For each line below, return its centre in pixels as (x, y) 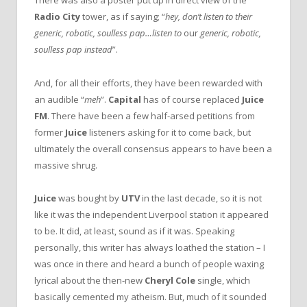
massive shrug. (66, 165)
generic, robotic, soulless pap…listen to (109, 33)
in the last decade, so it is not (201, 198)
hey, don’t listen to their (209, 17)
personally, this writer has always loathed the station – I (150, 247)
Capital (126, 99)
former (50, 132)
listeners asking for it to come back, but (169, 132)
